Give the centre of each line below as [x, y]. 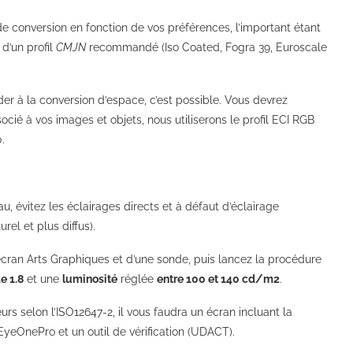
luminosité [90, 279]
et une [43, 279]
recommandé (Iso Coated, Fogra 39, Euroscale [206, 47]
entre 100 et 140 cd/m [215, 279]
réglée [137, 279]
